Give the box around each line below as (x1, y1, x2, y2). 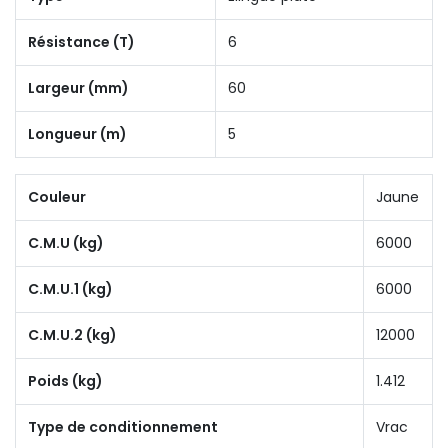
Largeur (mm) (28, 77, 129, 98)
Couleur (28, 186, 86, 207)
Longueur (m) (28, 123, 127, 144)
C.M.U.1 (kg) (28, 278, 113, 299)
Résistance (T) (28, 31, 135, 52)
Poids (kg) (28, 370, 103, 391)
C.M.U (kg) (28, 232, 104, 253)
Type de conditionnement (28, 416, 218, 437)
